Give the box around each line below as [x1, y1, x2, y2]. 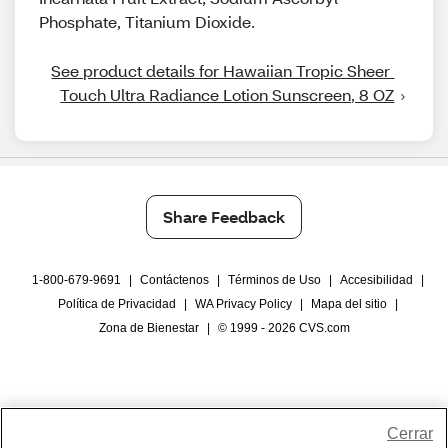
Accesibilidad [340, 273, 413, 287]
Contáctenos [140, 273, 209, 287]
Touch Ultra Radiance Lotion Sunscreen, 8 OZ [60, 84, 395, 105]
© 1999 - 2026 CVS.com [217, 321, 350, 335]
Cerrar [387, 425, 433, 442]
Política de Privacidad [58, 297, 176, 311]
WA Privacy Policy [195, 297, 292, 311]
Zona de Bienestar [98, 321, 199, 335]
